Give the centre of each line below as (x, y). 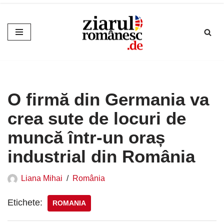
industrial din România (101, 156)
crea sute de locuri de (97, 118)
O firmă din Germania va (108, 99)
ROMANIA (69, 203)
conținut (23, 54)
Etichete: (25, 203)
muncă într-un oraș (86, 137)
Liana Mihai (42, 178)
